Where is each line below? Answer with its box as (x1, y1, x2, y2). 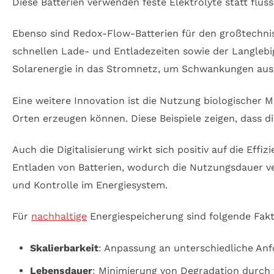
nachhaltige (31, 210, 87, 223)
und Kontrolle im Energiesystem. (12, 179, 168, 191)
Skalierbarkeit (29, 242, 98, 254)
